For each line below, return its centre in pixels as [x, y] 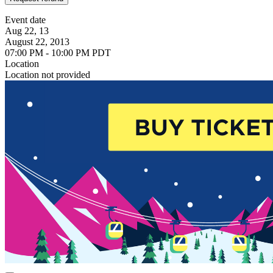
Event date [25, 19]
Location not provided [48, 74]
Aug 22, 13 [27, 30]
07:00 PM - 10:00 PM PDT [58, 52]
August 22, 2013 [37, 41]
